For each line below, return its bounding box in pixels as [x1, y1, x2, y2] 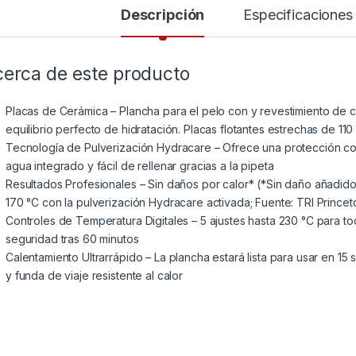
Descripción [120, 6, 205, 23]
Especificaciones [243, 6, 353, 23]
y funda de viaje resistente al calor [6, 268, 183, 282]
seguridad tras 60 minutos [6, 231, 139, 246]
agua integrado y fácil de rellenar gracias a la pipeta [6, 158, 274, 172]
